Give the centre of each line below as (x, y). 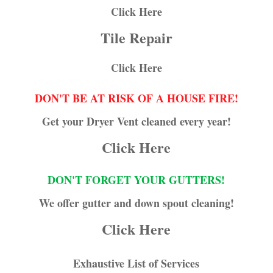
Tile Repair (136, 37)
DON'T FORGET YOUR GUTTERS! (136, 179)
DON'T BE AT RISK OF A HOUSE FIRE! (136, 98)
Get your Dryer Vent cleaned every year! (136, 121)
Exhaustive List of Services (136, 263)
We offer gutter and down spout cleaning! (136, 203)
